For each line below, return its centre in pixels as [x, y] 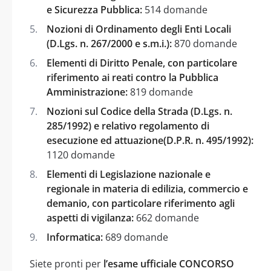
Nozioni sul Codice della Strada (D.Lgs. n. [139, 111]
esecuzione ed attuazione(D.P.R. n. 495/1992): [150, 140]
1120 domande [81, 155]
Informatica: [75, 237]
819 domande [160, 92]
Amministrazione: [87, 92]
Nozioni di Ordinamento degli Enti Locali [139, 29]
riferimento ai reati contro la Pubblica [132, 77]
